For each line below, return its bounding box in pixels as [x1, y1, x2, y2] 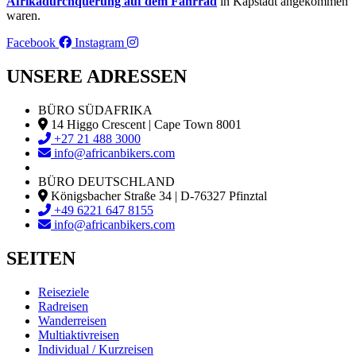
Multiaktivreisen [38, 327, 119, 342]
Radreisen [38, 299, 88, 313]
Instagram [75, 36, 124, 49]
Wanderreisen [38, 313, 106, 327]
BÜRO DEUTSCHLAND [38, 174, 175, 188]
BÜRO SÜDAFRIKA [38, 103, 153, 117]
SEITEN [6, 247, 75, 269]
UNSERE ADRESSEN [6, 65, 187, 87]
